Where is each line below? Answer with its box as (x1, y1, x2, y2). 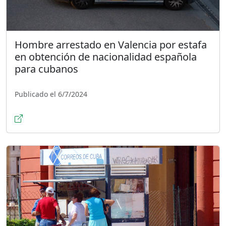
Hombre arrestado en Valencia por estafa (15, 38, 207, 52)
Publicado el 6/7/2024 (15, 89, 87, 99)
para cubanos (15, 62, 78, 76)
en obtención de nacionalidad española (15, 50, 197, 64)
